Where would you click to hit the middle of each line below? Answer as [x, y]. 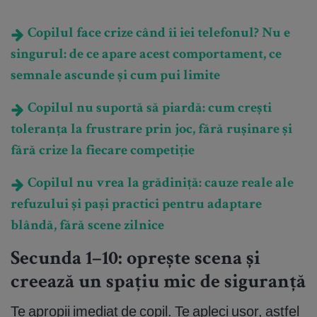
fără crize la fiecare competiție [103, 152]
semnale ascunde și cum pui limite [115, 77]
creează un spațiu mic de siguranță [158, 283]
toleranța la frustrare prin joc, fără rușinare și [151, 131]
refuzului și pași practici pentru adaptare [136, 206]
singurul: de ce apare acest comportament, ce [146, 56]
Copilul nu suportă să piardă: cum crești [148, 109]
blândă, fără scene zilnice [87, 227]
